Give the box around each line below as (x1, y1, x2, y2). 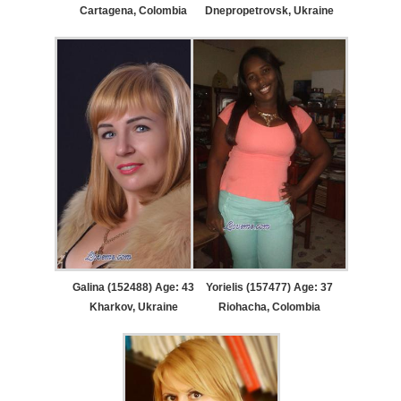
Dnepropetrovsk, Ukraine (204, 4, 334, 18)
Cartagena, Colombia (80, 4, 188, 18)
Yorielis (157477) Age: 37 (205, 280, 333, 294)
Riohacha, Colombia (218, 300, 320, 313)
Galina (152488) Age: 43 (73, 280, 195, 294)
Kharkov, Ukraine (89, 300, 178, 313)
